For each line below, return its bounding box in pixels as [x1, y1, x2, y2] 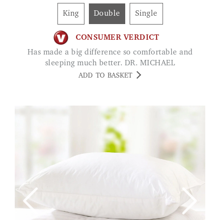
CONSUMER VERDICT [76, 33, 159, 42]
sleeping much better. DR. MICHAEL [45, 59, 175, 68]
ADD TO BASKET [79, 73, 132, 80]
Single [139, 10, 158, 18]
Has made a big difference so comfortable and [27, 49, 33, 57]
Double [99, 10, 120, 18]
